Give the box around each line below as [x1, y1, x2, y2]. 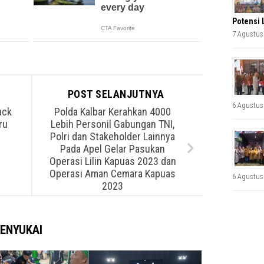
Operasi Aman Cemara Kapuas [49, 167, 176, 180]
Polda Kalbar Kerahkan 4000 [54, 105, 171, 118]
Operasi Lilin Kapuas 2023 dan [49, 154, 176, 167]
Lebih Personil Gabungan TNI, [51, 117, 174, 130]
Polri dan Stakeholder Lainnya [50, 130, 175, 143]
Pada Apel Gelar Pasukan [60, 142, 165, 155]
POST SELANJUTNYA [67, 88, 167, 101]
